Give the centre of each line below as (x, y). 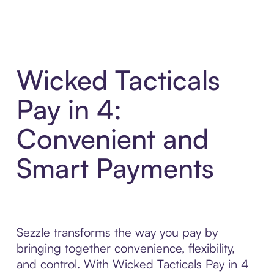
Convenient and (112, 139)
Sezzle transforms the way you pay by (117, 232)
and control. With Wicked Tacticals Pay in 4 (132, 264)
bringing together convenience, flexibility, (125, 248)
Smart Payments (115, 168)
